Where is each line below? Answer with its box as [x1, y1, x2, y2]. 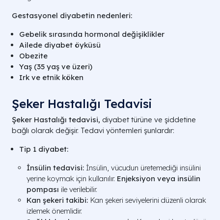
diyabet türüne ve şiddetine [100, 114, 196, 124]
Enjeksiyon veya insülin [117, 173, 200, 183]
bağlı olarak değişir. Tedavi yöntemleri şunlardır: [12, 125, 174, 135]
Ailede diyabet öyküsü [19, 40, 101, 50]
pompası [27, 184, 59, 194]
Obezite [19, 51, 48, 60]
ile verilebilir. [59, 184, 97, 194]
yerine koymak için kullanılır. [27, 173, 117, 183]
